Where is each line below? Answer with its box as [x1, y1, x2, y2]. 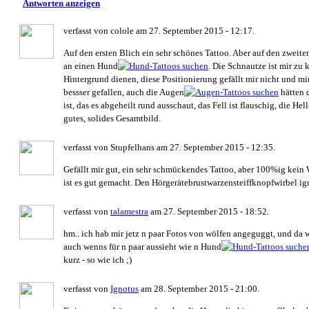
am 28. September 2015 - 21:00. [139, 283, 259, 294]
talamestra [110, 206, 148, 217]
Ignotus [110, 283, 139, 294]
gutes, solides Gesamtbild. [63, 112, 161, 123]
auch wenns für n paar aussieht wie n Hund [63, 241, 221, 252]
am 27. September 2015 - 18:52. [148, 206, 269, 217]
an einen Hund [63, 60, 118, 71]
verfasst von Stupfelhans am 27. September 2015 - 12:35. [63, 141, 275, 152]
